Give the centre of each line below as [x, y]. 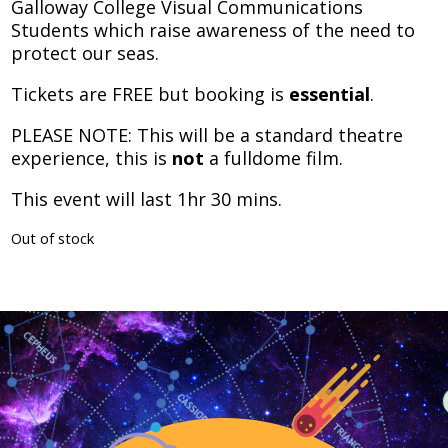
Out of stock [53, 237]
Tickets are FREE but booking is [150, 93]
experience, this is [92, 157]
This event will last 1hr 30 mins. [147, 198]
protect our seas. [85, 52]
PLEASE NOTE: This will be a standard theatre [207, 134]
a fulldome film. [274, 157]
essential [330, 93]
